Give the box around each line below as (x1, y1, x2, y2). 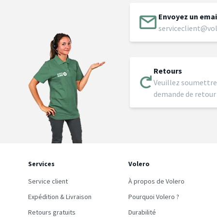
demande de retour (153, 89, 216, 99)
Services (28, 159, 55, 168)
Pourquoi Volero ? (128, 192, 180, 201)
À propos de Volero (128, 176, 185, 186)
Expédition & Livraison (28, 192, 92, 201)
